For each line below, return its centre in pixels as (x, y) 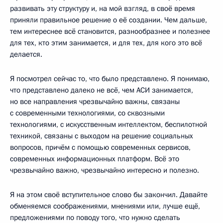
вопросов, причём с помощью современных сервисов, (100, 147)
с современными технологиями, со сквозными (87, 113)
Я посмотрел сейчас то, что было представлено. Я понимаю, (110, 78)
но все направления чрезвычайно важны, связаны (95, 101)
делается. (26, 54)
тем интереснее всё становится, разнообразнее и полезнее (110, 31)
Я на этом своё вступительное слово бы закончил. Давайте (109, 194)
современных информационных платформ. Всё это (95, 159)
